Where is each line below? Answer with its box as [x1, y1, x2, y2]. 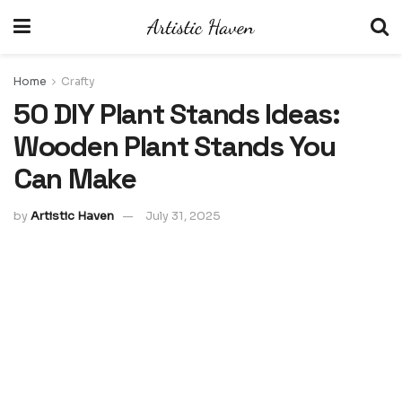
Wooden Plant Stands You [13, 128, 336, 164]
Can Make [13, 161, 136, 197]
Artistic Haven [31, 207, 114, 223]
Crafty [61, 74, 95, 88]
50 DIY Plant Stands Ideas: [13, 96, 340, 132]
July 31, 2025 [145, 207, 221, 223]
